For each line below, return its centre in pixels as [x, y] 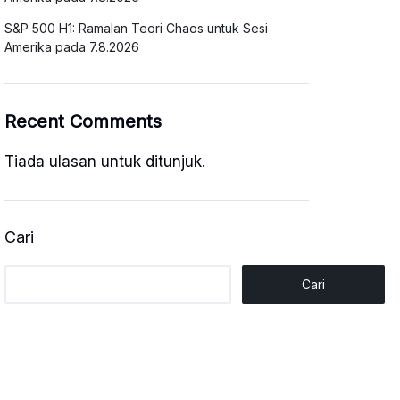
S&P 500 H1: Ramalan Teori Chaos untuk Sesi [137, 28]
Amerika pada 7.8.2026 [72, 47]
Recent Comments [83, 121]
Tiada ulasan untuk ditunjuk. [105, 162]
